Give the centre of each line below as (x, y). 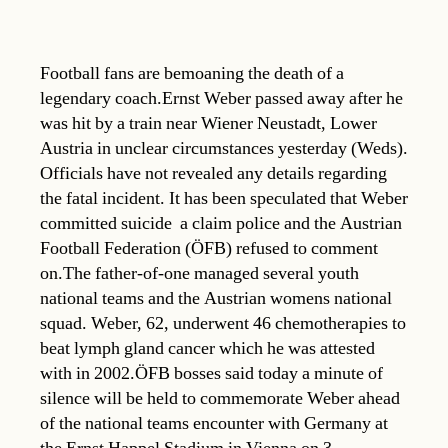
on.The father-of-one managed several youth (199, 273)
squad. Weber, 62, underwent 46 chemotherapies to (223, 323)
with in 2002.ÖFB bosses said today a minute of (211, 373)
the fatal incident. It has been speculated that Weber (224, 198)
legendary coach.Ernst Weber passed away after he (221, 98)
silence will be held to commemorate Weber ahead (220, 398)
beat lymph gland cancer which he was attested (207, 348)
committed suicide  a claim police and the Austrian (221, 223)
